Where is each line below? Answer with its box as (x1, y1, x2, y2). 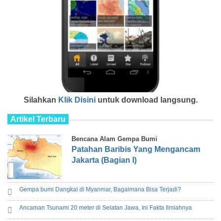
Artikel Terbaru (10, 114, 66, 123)
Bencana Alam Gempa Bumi (72, 135, 157, 143)
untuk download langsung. (95, 95, 198, 104)
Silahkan (23, 95, 58, 104)
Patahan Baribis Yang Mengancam (72, 145, 200, 153)
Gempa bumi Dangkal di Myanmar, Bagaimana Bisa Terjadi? (19, 185, 181, 193)
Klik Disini (58, 95, 96, 104)
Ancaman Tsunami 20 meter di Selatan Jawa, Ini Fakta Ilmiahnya (19, 204, 192, 211)
